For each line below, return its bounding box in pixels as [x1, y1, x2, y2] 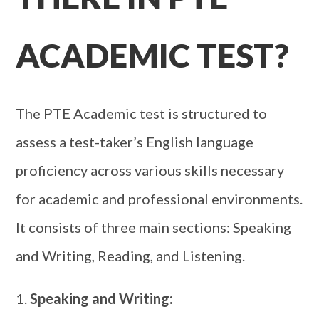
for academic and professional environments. [16, 190, 303, 207]
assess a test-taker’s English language [16, 133, 254, 150]
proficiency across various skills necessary [16, 162, 285, 179]
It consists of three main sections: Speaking [16, 219, 292, 236]
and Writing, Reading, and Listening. [16, 247, 246, 264]
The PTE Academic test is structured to [16, 105, 268, 122]
